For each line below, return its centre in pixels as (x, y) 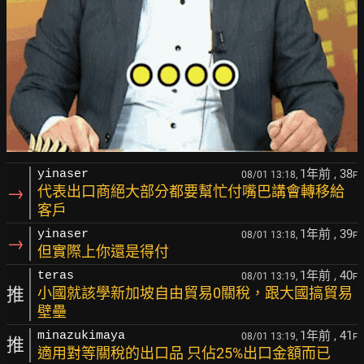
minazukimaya (81, 336)
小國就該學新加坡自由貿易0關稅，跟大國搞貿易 (195, 293)
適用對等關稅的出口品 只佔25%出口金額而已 (184, 353)
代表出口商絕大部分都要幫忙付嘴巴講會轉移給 (191, 191)
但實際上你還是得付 (103, 251)
